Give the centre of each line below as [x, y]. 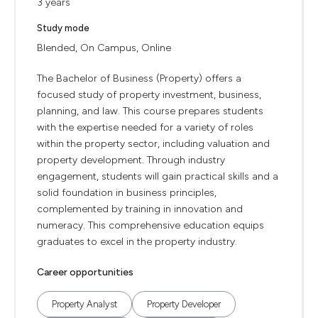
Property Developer [184, 304]
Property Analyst [84, 304]
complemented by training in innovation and [140, 209]
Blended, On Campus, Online [104, 48]
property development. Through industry [131, 160]
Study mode [63, 28]
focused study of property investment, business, [149, 95]
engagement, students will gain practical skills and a [158, 176]
